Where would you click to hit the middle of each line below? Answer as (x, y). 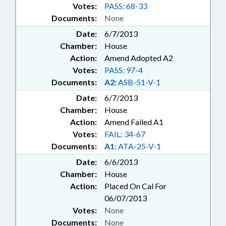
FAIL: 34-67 (125, 134)
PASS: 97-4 (124, 70)
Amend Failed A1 (134, 122)
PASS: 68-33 (126, 6)
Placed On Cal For (135, 186)
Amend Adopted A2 (139, 58)
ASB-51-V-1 (138, 82)
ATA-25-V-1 (139, 146)
